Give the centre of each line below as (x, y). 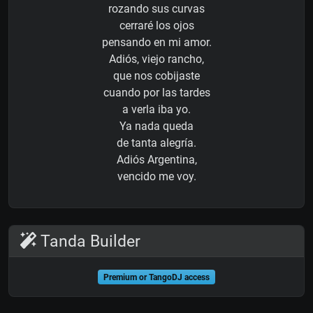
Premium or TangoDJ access (156, 277)
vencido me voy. (156, 176)
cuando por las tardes (156, 92)
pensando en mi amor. (156, 42)
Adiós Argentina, (156, 159)
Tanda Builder (89, 241)
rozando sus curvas (156, 8)
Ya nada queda (156, 126)
